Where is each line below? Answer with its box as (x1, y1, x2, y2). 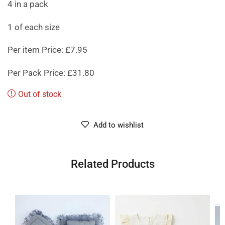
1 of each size (8, 22, 60, 32)
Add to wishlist (93, 120, 144, 130)
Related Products (70, 157, 155, 170)
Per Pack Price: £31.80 (8, 67, 94, 78)
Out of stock (18, 89, 61, 99)
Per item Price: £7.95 (8, 45, 87, 55)
